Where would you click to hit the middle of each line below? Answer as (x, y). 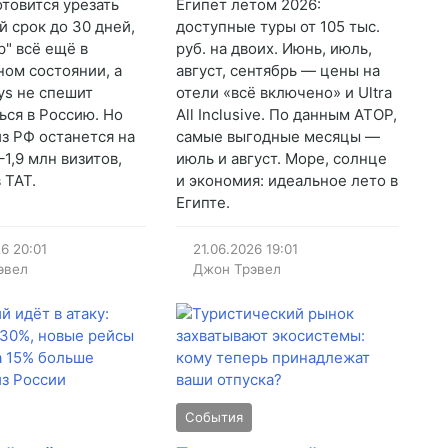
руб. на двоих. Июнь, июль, (273, 49)
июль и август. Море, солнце (281, 159)
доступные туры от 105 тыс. (277, 27)
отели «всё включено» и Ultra (283, 93)
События (213, 417)
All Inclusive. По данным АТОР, (286, 115)
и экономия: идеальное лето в (286, 181)
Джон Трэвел (237, 269)
